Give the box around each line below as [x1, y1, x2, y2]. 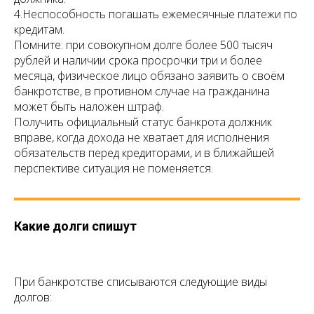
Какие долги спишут [14, 219, 137, 234]
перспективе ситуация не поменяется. [14, 161, 213, 177]
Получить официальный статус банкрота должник [14, 114, 272, 130]
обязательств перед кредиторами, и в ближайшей [14, 145, 274, 161]
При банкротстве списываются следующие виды [14, 274, 267, 290]
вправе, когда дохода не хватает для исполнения [14, 130, 269, 146]
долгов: [14, 289, 52, 306]
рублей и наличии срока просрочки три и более [14, 53, 262, 69]
